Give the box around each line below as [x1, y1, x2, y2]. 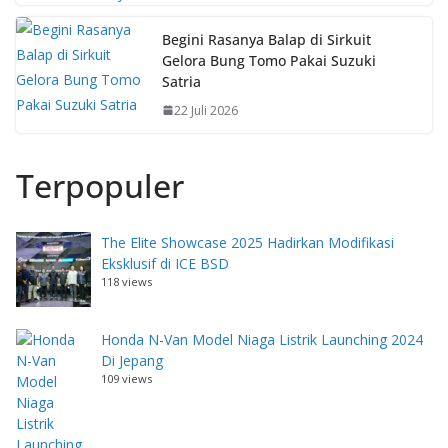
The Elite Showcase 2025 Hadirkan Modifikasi [101, 232, 394, 252]
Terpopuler [16, 163, 184, 207]
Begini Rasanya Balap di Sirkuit [162, 29, 371, 49]
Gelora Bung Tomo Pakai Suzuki [162, 50, 376, 70]
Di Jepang [101, 350, 163, 370]
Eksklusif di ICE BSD [101, 253, 229, 273]
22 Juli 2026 [174, 101, 238, 119]
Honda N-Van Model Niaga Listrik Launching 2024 [101, 329, 423, 349]
